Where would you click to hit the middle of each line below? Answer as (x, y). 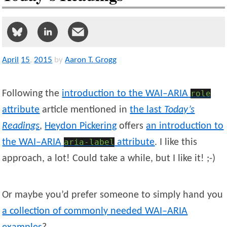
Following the (32, 94)
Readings (21, 126)
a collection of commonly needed (74, 212)
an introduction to (185, 126)
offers (131, 126)
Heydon (61, 126)
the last (147, 110)
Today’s (180, 110)
